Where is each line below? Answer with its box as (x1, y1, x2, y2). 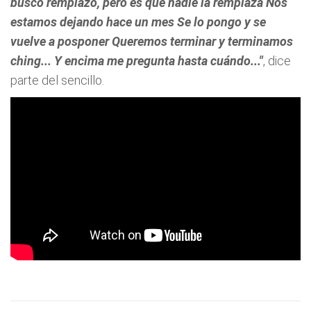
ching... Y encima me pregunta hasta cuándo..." (10, 53, 263, 68)
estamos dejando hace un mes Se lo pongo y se (10, 15, 266, 29)
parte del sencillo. (10, 73, 104, 87)
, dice (263, 53, 291, 68)
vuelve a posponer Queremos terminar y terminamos (10, 34, 293, 49)
